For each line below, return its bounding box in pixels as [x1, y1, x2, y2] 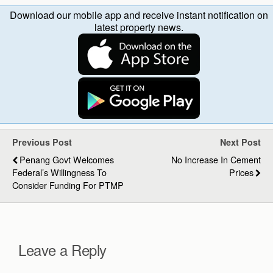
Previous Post [12, 135, 72, 148]
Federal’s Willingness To [12, 165, 107, 179]
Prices [229, 165, 253, 179]
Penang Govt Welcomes [19, 152, 114, 166]
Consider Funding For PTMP [12, 178, 124, 191]
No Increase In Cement [171, 152, 261, 166]
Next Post [220, 135, 261, 148]
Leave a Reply [18, 239, 107, 261]
